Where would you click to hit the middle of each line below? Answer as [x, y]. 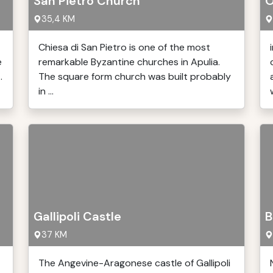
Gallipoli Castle [77, 216]
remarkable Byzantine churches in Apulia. [129, 62]
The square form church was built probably [135, 76]
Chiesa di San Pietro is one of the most [124, 47]
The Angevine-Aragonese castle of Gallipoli [134, 263]
